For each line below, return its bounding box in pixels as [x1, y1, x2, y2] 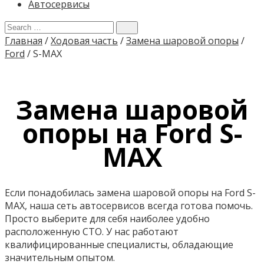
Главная [5, 34, 42, 47]
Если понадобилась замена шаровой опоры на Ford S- [5, 186, 256, 199]
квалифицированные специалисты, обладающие [5, 237, 233, 251]
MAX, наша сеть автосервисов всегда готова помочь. [5, 199, 253, 212]
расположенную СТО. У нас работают [5, 225, 179, 238]
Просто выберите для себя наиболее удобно [5, 212, 210, 225]
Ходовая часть [51, 34, 118, 47]
